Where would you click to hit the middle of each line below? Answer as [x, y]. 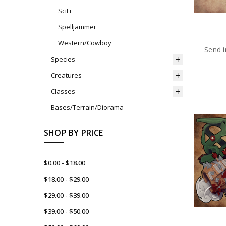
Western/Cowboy [84, 43]
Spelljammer [77, 27]
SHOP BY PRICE [73, 133]
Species [63, 59]
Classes [63, 92]
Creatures [66, 75]
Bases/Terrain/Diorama [87, 108]
